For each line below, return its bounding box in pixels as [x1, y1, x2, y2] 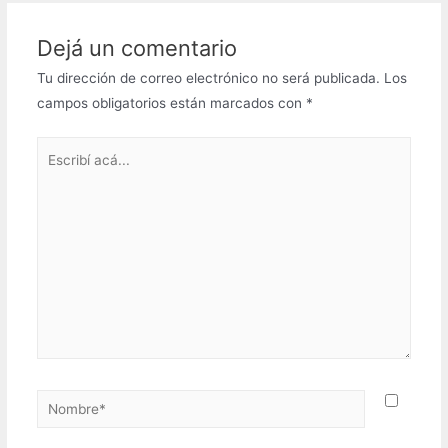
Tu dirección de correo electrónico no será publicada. [36, 70, 380, 87]
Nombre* [35, 392, 94, 409]
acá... [35, 164, 72, 181]
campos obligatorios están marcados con [36, 95, 306, 112]
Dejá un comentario [36, 35, 237, 62]
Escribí [35, 139, 78, 156]
